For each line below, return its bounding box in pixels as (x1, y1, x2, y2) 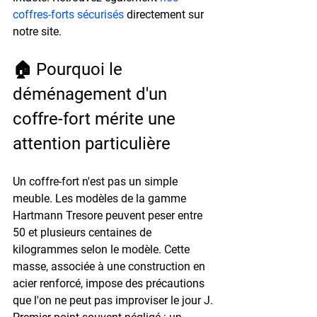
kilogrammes (13, 242, 78, 256)
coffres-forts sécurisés (13, 7, 124, 21)
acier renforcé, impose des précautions (13, 276, 207, 290)
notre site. (13, 24, 62, 38)
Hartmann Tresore (13, 208, 103, 222)
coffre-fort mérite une (13, 108, 180, 129)
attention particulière (13, 133, 171, 154)
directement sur (124, 7, 207, 21)
